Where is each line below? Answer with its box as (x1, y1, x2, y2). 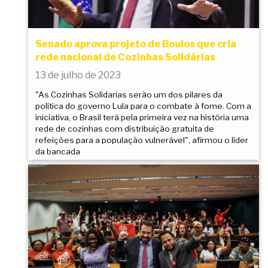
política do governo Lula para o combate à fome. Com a (35, 101, 251, 111)
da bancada (35, 147, 80, 157)
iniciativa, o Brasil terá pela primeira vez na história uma (35, 112, 249, 123)
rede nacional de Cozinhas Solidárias (35, 51, 215, 63)
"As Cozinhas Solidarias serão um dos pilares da (35, 90, 223, 100)
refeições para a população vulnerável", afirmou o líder (35, 135, 248, 145)
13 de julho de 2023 (35, 69, 121, 81)
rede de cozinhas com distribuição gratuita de (35, 124, 214, 134)
